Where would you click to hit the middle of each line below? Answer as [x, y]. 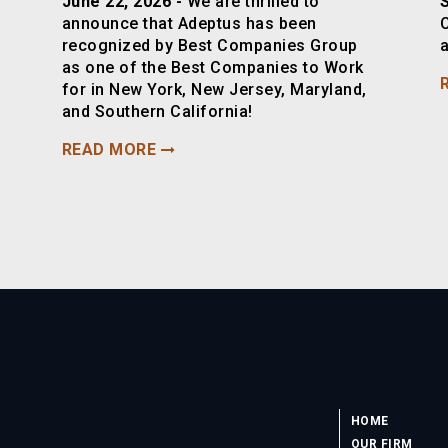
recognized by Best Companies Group [209, 46]
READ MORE [109, 150]
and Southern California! [157, 112]
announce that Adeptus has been [189, 24]
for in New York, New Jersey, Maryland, [214, 90]
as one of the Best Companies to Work [212, 68]
